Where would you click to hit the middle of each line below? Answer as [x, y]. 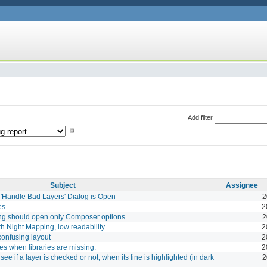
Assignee [242, 185]
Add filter [200, 117]
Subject [63, 185]
